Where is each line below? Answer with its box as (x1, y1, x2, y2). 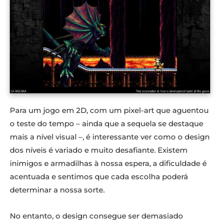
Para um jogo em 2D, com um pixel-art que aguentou (10, 105, 209, 115)
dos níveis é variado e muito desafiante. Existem (10, 145, 188, 155)
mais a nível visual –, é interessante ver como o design (10, 132, 210, 141)
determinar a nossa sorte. (10, 185, 105, 194)
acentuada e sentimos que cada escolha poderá (10, 171, 188, 181)
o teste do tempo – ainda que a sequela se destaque (10, 118, 203, 128)
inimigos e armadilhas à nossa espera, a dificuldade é (10, 158, 207, 168)
